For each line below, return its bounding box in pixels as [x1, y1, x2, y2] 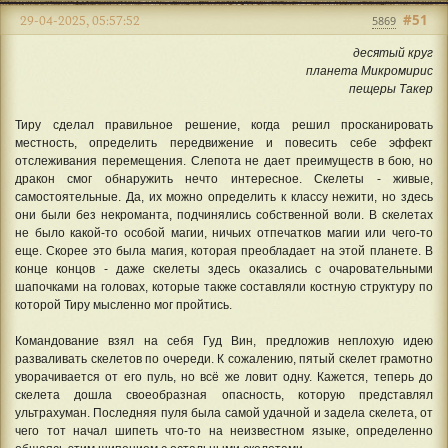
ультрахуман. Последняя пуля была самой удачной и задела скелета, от [15, 405, 433, 420]
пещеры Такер [349, 81, 433, 96]
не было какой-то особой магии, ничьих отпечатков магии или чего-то [15, 225, 433, 240]
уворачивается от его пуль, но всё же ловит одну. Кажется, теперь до [15, 369, 433, 384]
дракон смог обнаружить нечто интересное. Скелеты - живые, [15, 171, 433, 186]
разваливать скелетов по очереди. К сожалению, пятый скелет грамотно [15, 351, 433, 366]
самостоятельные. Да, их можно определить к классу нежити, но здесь [15, 189, 433, 204]
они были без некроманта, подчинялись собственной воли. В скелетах [15, 207, 433, 222]
